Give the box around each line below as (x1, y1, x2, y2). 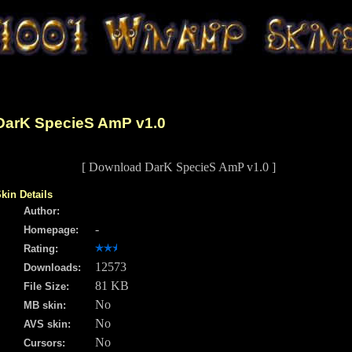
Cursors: (24, 337, 65, 350)
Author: (24, 205, 60, 218)
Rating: (24, 243, 58, 255)
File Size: (24, 280, 69, 293)
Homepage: (24, 224, 79, 236)
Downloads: (24, 262, 81, 274)
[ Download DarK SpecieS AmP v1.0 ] (81, 160, 276, 174)
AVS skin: (24, 318, 71, 331)
